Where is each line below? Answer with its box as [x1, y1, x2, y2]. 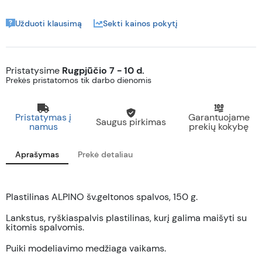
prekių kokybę [189, 120, 249, 133]
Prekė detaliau [78, 149, 133, 160]
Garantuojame [188, 111, 250, 123]
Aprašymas [15, 149, 59, 160]
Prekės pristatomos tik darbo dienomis [6, 75, 151, 85]
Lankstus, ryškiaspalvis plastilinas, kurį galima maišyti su [6, 212, 247, 224]
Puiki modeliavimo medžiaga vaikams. [6, 242, 166, 254]
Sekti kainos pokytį [103, 18, 178, 29]
